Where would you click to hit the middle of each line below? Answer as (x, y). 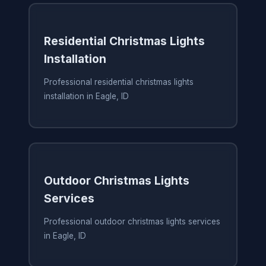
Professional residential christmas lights (118, 82)
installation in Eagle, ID (86, 96)
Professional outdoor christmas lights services (132, 222)
